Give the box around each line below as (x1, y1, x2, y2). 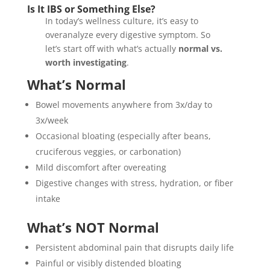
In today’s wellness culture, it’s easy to (45, 15, 198, 27)
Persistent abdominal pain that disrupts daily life (35, 242, 234, 254)
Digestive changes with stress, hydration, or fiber (35, 177, 233, 189)
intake (35, 193, 60, 205)
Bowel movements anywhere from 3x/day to (35, 99, 212, 111)
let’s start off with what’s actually (45, 43, 178, 55)
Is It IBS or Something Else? (27, 2, 155, 16)
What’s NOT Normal (27, 218, 159, 237)
